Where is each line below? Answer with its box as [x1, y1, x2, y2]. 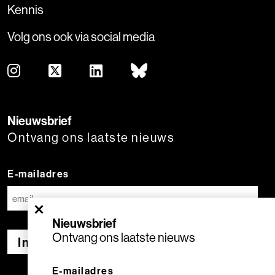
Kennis [7, 2, 44, 17]
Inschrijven [18, 234, 87, 250]
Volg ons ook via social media [7, 29, 155, 44]
